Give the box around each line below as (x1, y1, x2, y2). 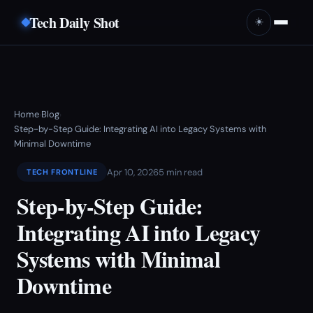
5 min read (159, 166, 203, 178)
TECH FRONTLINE (27, 167, 98, 177)
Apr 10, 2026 (107, 166, 159, 178)
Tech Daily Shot (29, 12, 119, 33)
